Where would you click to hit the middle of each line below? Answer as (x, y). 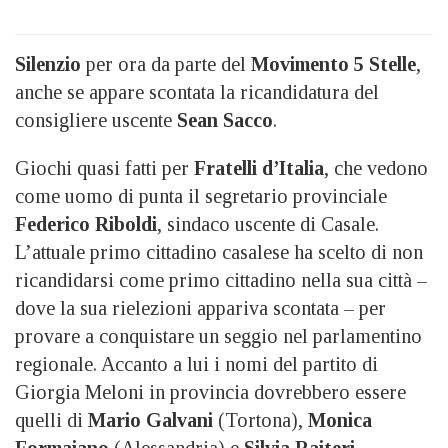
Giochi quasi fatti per (104, 168)
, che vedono (376, 168)
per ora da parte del (166, 64)
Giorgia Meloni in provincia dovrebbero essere (210, 392)
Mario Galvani (153, 420)
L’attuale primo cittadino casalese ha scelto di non (219, 252)
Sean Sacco (225, 120)
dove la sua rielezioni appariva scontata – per (200, 308)
